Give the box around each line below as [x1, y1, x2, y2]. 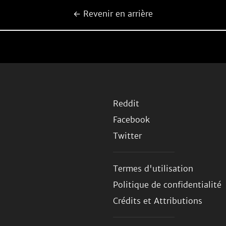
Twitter [113, 131, 142, 141]
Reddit [113, 98, 139, 108]
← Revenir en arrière [73, 9, 153, 19]
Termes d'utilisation [113, 163, 193, 174]
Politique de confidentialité [113, 180, 221, 190]
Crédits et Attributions [113, 196, 202, 206]
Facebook [113, 115, 150, 125]
